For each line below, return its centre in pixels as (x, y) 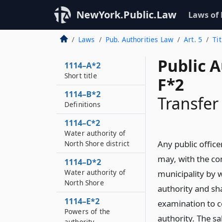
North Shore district (97, 143)
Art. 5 (193, 39)
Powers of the (87, 211)
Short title (81, 76)
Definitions (83, 104)
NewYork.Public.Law (126, 15)
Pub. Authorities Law (139, 39)
